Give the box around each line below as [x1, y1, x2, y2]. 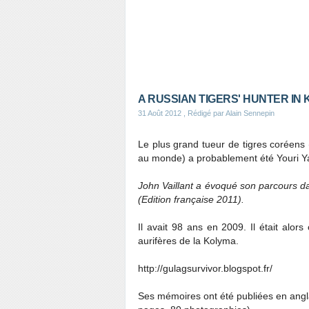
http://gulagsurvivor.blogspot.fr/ [138, 263, 272, 274]
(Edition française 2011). [138, 194, 244, 205]
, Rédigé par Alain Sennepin [181, 109, 275, 117]
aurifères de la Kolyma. [138, 235, 239, 246]
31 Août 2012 [138, 109, 181, 117]
